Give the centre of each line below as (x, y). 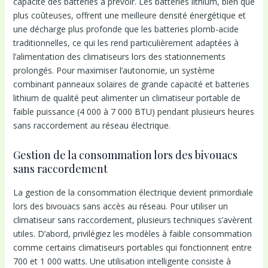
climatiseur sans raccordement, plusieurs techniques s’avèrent (133, 220)
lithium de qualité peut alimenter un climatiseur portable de (127, 98)
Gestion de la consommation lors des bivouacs (125, 155)
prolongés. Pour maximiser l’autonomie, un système (114, 71)
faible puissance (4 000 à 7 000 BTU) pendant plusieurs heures (133, 112)
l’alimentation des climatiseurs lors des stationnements (119, 57)
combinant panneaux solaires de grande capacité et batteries (131, 84)
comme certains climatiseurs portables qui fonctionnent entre (132, 247)
